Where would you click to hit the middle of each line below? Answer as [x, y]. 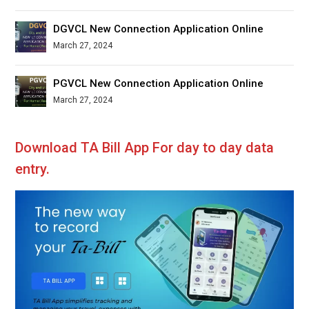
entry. [33, 169]
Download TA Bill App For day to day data [145, 147]
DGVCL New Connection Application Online [159, 29]
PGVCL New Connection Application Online [159, 83]
